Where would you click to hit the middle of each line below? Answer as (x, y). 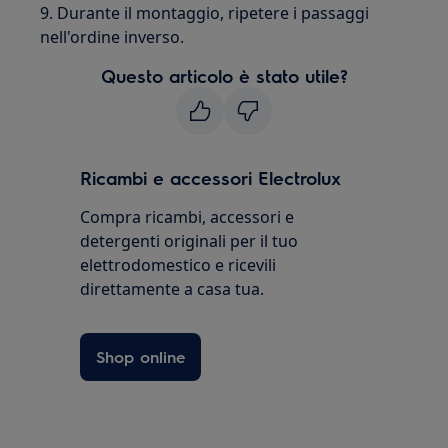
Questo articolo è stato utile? (224, 76)
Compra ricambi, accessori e (187, 217)
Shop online (141, 357)
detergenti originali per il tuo (189, 241)
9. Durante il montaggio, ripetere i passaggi (205, 13)
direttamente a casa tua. (172, 289)
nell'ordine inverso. (112, 37)
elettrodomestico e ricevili (178, 265)
